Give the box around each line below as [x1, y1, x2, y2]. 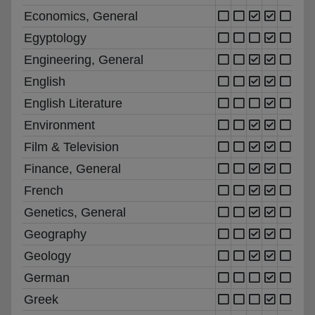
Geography [24, 226, 86, 241]
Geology [24, 248, 71, 263]
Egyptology [24, 30, 86, 45]
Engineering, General [24, 52, 143, 67]
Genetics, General [24, 205, 126, 219]
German [24, 270, 70, 285]
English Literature [24, 96, 122, 110]
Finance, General [24, 161, 121, 176]
